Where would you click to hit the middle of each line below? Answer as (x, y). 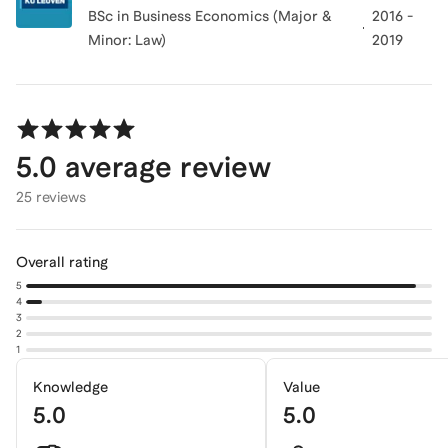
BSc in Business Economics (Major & (210, 15)
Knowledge (70, 386)
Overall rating (62, 261)
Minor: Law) (127, 39)
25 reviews (51, 196)
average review (164, 166)
